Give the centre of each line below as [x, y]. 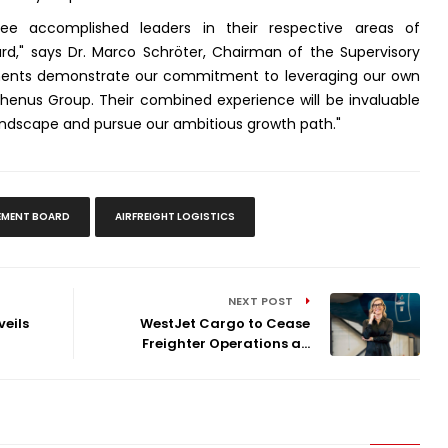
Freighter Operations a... [226, 344]
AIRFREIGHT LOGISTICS [174, 217]
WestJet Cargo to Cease [225, 324]
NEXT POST [262, 301]
